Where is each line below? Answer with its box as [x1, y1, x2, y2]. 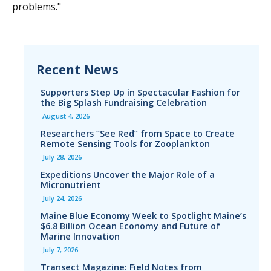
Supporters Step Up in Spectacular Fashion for [41, 86, 240, 98]
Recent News [36, 60, 119, 78]
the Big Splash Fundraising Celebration [41, 96, 207, 108]
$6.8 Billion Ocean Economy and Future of [41, 220, 220, 232]
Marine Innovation [41, 230, 120, 242]
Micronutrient [41, 178, 101, 191]
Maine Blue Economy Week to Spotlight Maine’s [41, 209, 246, 221]
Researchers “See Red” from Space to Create [41, 127, 235, 139]
